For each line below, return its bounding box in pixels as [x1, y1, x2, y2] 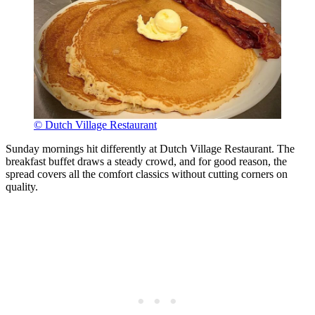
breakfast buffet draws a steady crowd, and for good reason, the [6, 155, 287, 167]
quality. [6, 180, 38, 193]
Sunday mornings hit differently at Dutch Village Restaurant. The [6, 142, 295, 155]
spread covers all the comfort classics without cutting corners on [6, 167, 288, 180]
